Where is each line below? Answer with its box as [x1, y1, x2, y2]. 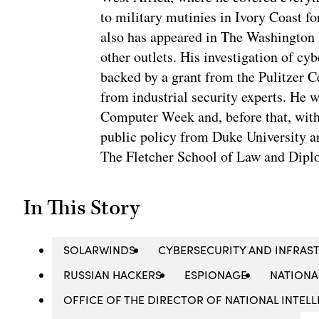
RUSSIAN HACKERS [63, 267, 162, 283]
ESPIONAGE [184, 267, 248, 283]
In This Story [23, 194, 140, 222]
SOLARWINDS [63, 242, 136, 258]
